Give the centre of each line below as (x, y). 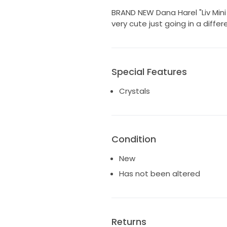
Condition (134, 139)
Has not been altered (159, 173)
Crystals (134, 91)
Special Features (149, 72)
